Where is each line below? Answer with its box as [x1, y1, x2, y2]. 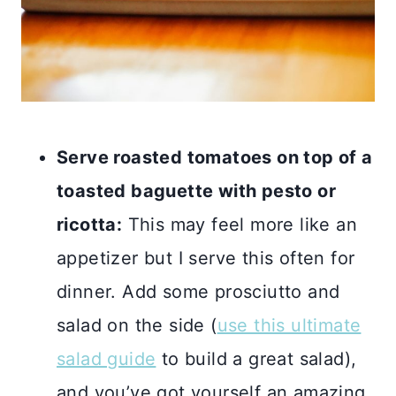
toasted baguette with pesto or [57, 180, 336, 202]
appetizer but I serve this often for [57, 247, 355, 270]
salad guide [57, 348, 156, 370]
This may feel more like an [122, 214, 358, 236]
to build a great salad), [156, 348, 357, 370]
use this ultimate [217, 315, 362, 337]
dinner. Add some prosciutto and [57, 281, 340, 303]
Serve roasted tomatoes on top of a [57, 147, 373, 169]
